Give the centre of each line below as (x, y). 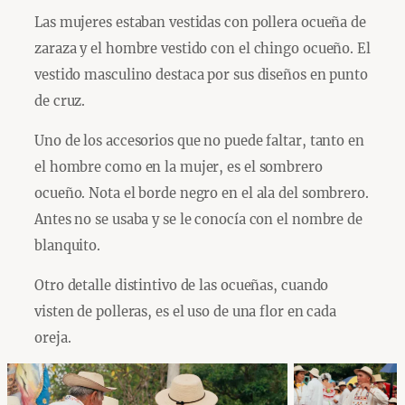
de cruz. (60, 101)
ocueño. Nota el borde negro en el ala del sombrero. (202, 193)
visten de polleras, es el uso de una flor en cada (186, 311)
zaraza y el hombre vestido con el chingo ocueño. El (202, 49)
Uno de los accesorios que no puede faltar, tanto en (199, 140)
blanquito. (68, 245)
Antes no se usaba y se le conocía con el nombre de (198, 219)
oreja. (53, 337)
